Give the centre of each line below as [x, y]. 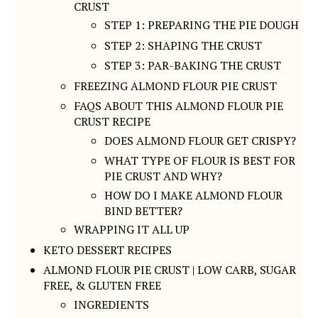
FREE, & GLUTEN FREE [103, 286]
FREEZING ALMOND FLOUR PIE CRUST [177, 86]
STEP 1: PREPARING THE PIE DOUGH [202, 25]
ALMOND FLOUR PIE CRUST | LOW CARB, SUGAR [170, 270]
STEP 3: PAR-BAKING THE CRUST [193, 66]
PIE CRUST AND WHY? [164, 176]
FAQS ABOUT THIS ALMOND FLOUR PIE [179, 106]
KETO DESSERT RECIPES [108, 250]
